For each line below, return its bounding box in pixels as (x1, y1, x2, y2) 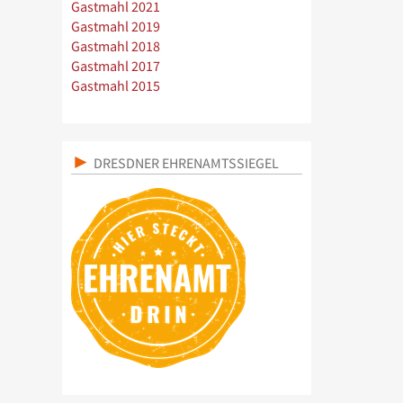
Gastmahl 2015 (70, 77, 160, 94)
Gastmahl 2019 (70, 18, 160, 35)
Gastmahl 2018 (70, 38, 160, 55)
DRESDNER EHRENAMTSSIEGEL (90, 154, 279, 172)
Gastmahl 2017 (70, 58, 160, 75)
